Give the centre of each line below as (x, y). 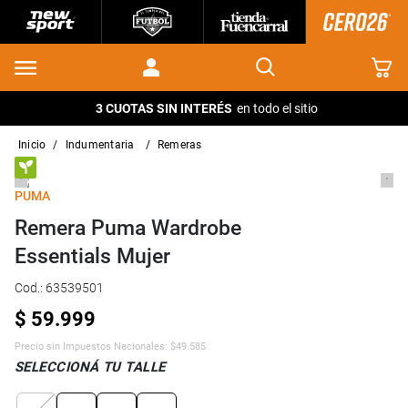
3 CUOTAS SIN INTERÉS (163, 108)
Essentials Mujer (92, 256)
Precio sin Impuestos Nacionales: (92, 346)
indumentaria (101, 144)
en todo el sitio (277, 108)
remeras (183, 144)
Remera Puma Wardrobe (128, 228)
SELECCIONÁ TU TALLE (90, 367)
